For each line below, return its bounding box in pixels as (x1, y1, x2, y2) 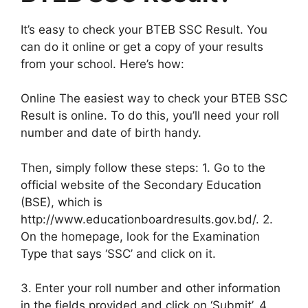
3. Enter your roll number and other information (21, 281, 280, 296)
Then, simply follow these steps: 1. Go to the (21, 160, 265, 175)
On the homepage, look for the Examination (21, 229, 260, 243)
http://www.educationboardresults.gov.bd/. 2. (21, 212, 273, 226)
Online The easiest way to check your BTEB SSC (21, 91, 287, 106)
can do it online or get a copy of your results (21, 39, 263, 54)
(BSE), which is (21, 195, 102, 209)
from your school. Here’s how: (21, 56, 184, 71)
